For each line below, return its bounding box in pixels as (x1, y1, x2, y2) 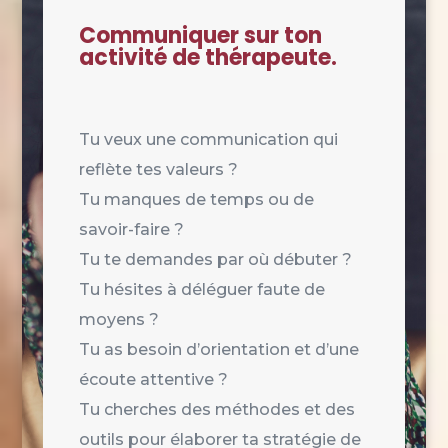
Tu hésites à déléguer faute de (78, 279, 325, 299)
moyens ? (78, 309, 159, 329)
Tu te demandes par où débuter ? (78, 249, 352, 269)
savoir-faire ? (78, 219, 184, 239)
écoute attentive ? (78, 369, 228, 389)
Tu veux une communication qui (78, 129, 338, 149)
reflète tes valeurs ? (78, 159, 238, 179)
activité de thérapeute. (78, 41, 337, 73)
